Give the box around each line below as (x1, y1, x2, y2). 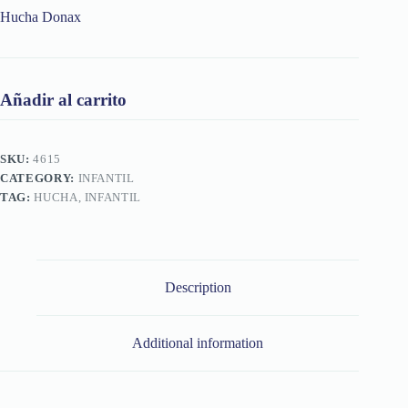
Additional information (132, 334, 264, 351)
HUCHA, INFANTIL (34, 190, 141, 205)
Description (164, 280, 231, 296)
